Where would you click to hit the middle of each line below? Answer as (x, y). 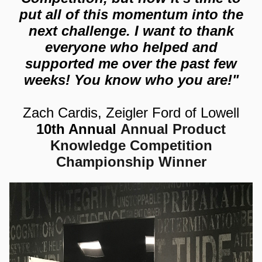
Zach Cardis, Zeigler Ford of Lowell (131, 113)
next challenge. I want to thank (131, 31)
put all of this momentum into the (131, 14)
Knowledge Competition (131, 145)
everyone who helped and (131, 47)
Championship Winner (131, 162)
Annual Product (173, 129)
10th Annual (78, 129)
